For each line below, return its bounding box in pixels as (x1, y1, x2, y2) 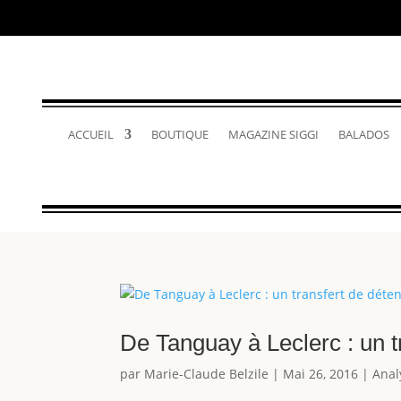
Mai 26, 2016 (283, 364, 359, 382)
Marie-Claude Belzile (144, 364, 269, 382)
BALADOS (337, 126, 389, 142)
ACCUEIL (67, 126, 114, 142)
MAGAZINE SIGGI (227, 126, 319, 142)
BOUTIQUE (150, 126, 209, 142)
